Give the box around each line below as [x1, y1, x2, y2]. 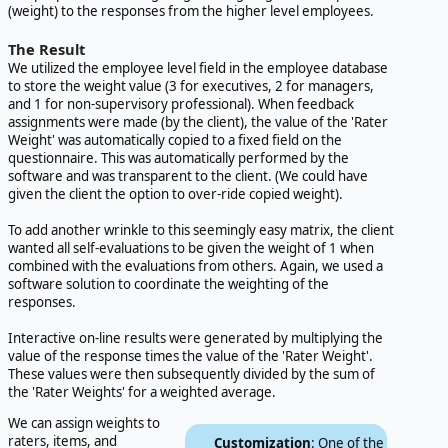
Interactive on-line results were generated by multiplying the [8, 329, 383, 348]
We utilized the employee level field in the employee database [8, 59, 388, 78]
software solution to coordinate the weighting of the [8, 275, 329, 294]
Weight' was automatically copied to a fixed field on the [8, 131, 342, 150]
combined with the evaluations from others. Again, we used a [8, 257, 383, 276]
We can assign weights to [8, 414, 160, 433]
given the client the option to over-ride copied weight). [8, 185, 343, 204]
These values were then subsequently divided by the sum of [8, 365, 375, 384]
